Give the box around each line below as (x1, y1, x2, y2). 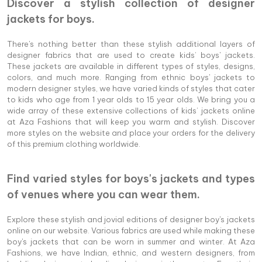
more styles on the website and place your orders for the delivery (7, 128, 255, 138)
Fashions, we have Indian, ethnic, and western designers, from (7, 248, 255, 258)
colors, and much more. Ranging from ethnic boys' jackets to (7, 73, 255, 82)
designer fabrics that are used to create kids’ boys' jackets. (7, 50, 255, 60)
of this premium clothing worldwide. (7, 139, 140, 149)
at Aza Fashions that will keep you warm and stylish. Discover (7, 117, 255, 127)
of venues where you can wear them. (7, 188, 200, 202)
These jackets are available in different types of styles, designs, (7, 61, 255, 71)
